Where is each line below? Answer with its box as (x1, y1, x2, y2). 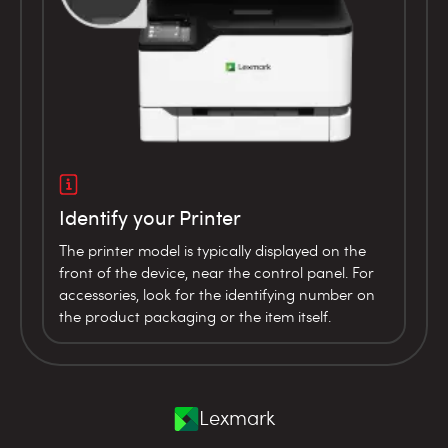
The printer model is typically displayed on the (59, 239, 366, 260)
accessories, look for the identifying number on (59, 283, 375, 304)
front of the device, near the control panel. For (59, 261, 374, 282)
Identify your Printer (59, 202, 241, 231)
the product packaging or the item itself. (59, 305, 331, 326)
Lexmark (198, 404, 275, 432)
